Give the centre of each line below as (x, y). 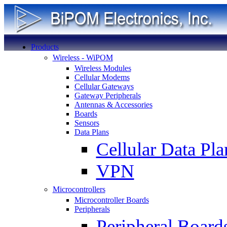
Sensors (87, 123)
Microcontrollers (79, 189)
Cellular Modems (102, 77)
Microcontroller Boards (111, 200)
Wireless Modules (103, 68)
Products (45, 47)
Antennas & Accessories (113, 105)
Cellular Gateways (104, 86)
